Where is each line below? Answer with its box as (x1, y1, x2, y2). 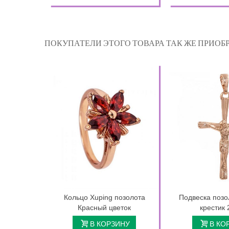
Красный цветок (78, 203, 131, 212)
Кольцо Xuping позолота (63, 193, 145, 201)
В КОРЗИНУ (90, 220, 130, 228)
